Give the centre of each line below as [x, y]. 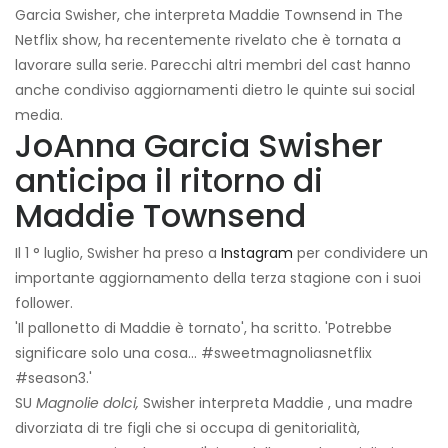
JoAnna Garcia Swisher [199, 146]
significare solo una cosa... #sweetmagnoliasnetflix [193, 353]
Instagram [257, 253]
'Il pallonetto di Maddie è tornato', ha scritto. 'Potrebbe [203, 328]
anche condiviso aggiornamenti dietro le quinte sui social [215, 90]
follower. [44, 303]
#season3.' [53, 378]
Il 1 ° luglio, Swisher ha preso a [118, 253]
